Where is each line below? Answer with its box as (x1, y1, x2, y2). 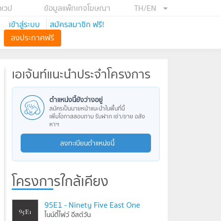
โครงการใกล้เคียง (12, 173, 109, 189)
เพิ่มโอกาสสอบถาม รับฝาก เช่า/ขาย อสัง (49, 111, 145, 121)
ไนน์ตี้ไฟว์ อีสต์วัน (44, 209, 91, 220)
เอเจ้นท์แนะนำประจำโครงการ (12, 67, 150, 81)
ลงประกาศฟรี (11, 31, 54, 44)
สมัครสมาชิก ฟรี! (50, 18, 104, 31)
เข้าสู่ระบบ (9, 18, 40, 31)
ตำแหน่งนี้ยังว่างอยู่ (49, 94, 103, 105)
